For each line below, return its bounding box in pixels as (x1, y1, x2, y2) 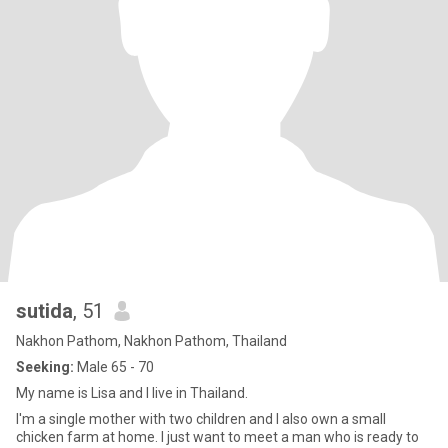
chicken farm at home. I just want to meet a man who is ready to (16, 429, 419, 445)
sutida (16, 299, 73, 323)
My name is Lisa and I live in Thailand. (16, 385, 248, 401)
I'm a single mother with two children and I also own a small (16, 411, 386, 427)
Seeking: (16, 359, 74, 375)
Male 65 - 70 (74, 359, 154, 375)
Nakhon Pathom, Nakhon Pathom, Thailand (16, 333, 287, 349)
